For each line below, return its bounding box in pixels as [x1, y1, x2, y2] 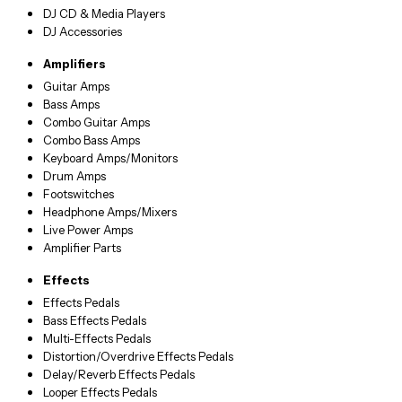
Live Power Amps [43, 223, 133, 238]
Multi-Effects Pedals [43, 331, 151, 346]
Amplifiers [43, 57, 106, 72]
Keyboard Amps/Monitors [43, 151, 178, 166]
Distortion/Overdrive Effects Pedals [43, 349, 233, 364]
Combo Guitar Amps [43, 115, 150, 130]
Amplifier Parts [43, 240, 121, 256]
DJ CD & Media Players [43, 6, 165, 22]
